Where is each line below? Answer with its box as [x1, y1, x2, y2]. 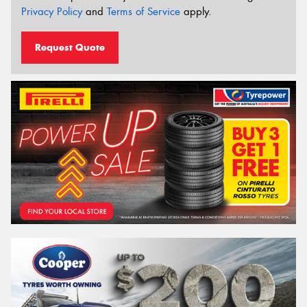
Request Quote [35, 40, 105, 53]
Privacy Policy [21, 5, 82, 19]
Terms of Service [107, 5, 180, 19]
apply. [180, 5, 212, 19]
